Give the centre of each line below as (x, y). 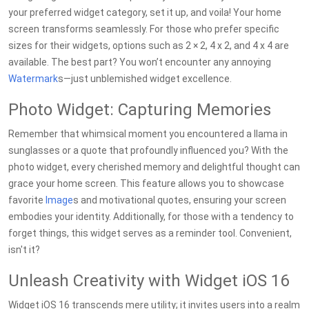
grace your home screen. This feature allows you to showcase (146, 183)
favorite (27, 200)
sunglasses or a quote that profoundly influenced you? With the (148, 150)
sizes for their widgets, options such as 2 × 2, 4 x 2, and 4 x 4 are (149, 46)
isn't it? (24, 250)
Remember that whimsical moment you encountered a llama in (148, 134)
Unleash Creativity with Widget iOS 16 (149, 281)
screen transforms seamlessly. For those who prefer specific (144, 29)
